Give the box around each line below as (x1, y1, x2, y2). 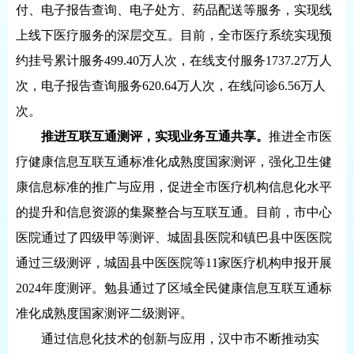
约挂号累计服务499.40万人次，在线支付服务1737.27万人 (16, 54, 332, 67)
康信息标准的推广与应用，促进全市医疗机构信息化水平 (16, 180, 332, 194)
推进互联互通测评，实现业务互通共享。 (41, 130, 269, 143)
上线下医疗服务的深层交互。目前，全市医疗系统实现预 (16, 28, 332, 42)
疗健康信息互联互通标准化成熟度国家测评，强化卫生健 (16, 155, 332, 168)
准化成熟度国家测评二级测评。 (16, 307, 193, 320)
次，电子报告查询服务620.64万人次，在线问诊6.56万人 (16, 79, 326, 92)
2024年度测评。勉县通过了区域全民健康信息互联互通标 (16, 281, 332, 295)
